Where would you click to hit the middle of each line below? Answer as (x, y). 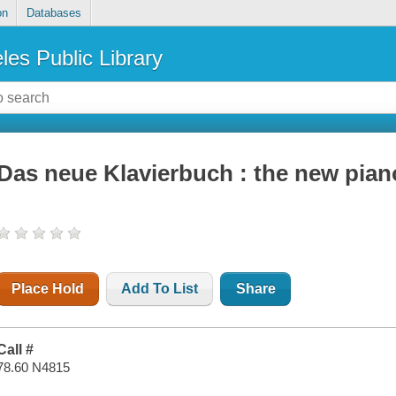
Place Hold (48, 289)
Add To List (160, 289)
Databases (53, 13)
